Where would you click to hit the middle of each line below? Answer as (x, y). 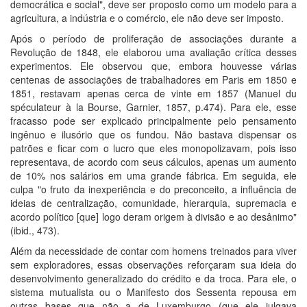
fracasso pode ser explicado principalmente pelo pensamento (153, 120)
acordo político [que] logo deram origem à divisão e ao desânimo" (153, 216)
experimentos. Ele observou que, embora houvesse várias (153, 65)
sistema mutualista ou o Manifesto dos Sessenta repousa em (153, 292)
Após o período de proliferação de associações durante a (153, 38)
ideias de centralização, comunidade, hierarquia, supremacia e (153, 202)
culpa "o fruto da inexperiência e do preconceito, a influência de (153, 189)
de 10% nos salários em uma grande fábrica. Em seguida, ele (153, 175)
